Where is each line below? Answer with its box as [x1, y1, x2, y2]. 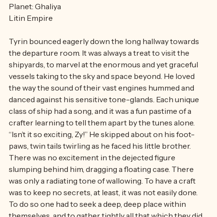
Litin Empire [9, 32, 53, 42]
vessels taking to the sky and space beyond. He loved [9, 91, 196, 100]
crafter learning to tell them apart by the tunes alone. [9, 137, 196, 147]
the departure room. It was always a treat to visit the [9, 67, 191, 77]
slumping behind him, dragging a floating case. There [9, 184, 195, 193]
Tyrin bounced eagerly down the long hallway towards [9, 56, 201, 65]
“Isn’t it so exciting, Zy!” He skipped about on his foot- [9, 149, 195, 158]
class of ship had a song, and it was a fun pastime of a [9, 125, 193, 135]
